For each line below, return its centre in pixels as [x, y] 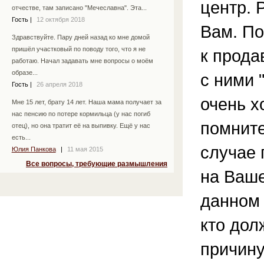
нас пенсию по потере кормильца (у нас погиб [81, 114]
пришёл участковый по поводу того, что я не [78, 49]
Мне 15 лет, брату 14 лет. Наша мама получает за [86, 102]
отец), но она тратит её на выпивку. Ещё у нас [81, 126]
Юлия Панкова [34, 149]
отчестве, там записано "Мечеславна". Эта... [79, 8]
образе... [24, 73]
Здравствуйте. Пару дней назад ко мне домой [80, 37]
